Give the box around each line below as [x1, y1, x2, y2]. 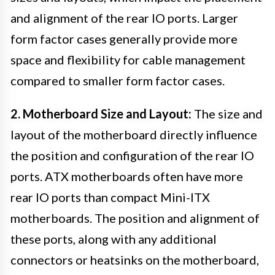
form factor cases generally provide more [10, 31, 238, 46]
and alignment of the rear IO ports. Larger [10, 10, 238, 25]
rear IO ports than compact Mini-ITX [10, 189, 210, 204]
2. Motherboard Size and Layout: [10, 106, 192, 121]
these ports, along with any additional [10, 231, 217, 246]
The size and [192, 106, 263, 121]
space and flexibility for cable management [10, 52, 246, 67]
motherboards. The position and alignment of [10, 210, 260, 225]
